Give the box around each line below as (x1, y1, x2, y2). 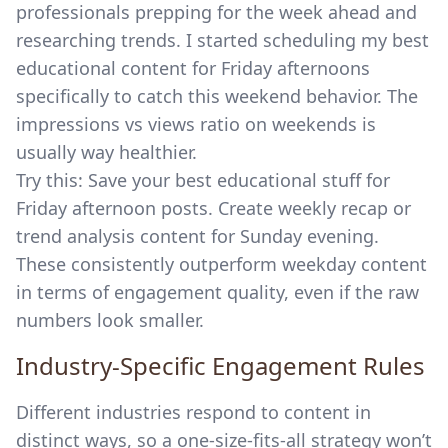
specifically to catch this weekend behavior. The (16, 84, 418, 108)
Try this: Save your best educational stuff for (16, 168, 390, 192)
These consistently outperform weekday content (16, 252, 427, 276)
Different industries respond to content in (16, 400, 371, 424)
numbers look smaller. (16, 308, 204, 332)
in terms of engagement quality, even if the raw (16, 280, 419, 304)
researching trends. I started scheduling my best (16, 28, 429, 52)
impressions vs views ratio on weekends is (16, 112, 376, 136)
